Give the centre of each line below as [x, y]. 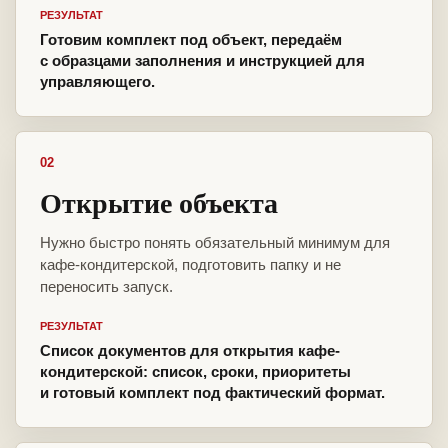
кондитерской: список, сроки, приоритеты [195, 372]
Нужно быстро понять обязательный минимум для [215, 243]
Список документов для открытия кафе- [190, 351]
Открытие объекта [159, 203]
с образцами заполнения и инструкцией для [202, 61]
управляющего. [97, 82]
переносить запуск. [106, 287]
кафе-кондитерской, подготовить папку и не [190, 265]
